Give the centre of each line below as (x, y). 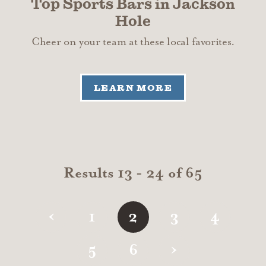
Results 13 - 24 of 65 (133, 174)
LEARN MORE (133, 88)
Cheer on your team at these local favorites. (133, 42)
